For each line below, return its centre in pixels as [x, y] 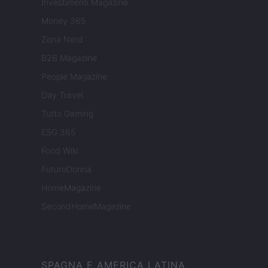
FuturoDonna [66, 169]
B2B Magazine [69, 58]
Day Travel [62, 95]
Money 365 [63, 21]
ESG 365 [58, 132]
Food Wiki [60, 151]
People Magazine [74, 77]
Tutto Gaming [67, 114]
